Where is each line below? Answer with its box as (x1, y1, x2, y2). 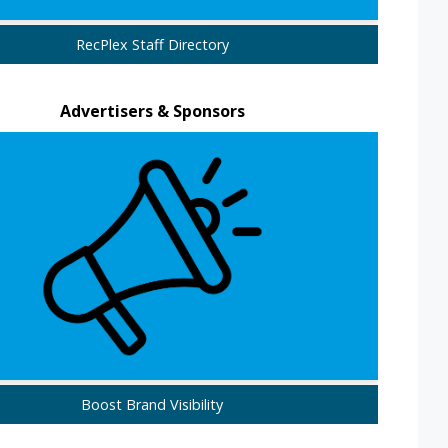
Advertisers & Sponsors (59, 100, 245, 123)
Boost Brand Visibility (81, 394, 223, 414)
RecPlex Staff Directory (75, 35, 229, 55)
